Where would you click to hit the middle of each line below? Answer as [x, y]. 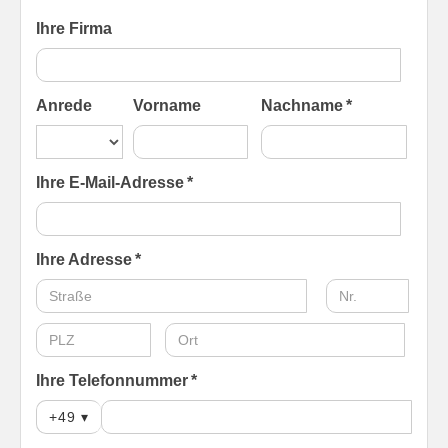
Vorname [166, 105]
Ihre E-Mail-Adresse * [114, 182]
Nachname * [307, 105]
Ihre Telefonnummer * [116, 380]
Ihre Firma [74, 28]
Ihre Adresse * [88, 259]
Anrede [64, 105]
